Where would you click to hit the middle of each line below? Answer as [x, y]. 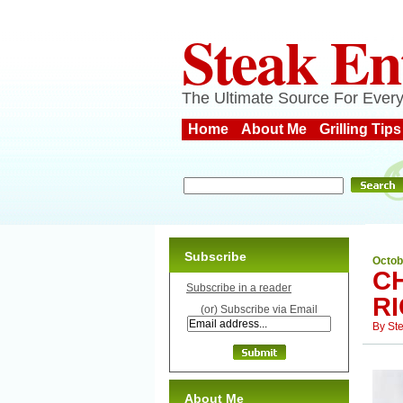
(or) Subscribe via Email [259, 309]
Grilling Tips [360, 129]
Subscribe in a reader [239, 288]
